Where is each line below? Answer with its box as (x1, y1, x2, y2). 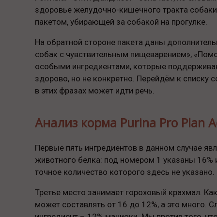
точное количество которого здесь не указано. (35, 167, 215, 177)
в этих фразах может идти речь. (35, 86, 155, 96)
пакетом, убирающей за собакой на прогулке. (35, 17, 207, 27)
